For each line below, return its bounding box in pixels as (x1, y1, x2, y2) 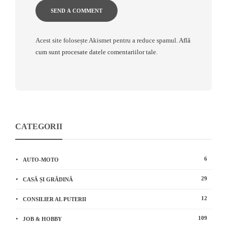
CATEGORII (15, 122, 62, 131)
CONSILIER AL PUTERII (23, 196, 86, 202)
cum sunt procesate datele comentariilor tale (35, 48, 156, 56)
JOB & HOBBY (23, 215, 62, 222)
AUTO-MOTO (23, 156, 59, 163)
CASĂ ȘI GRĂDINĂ (23, 176, 73, 182)
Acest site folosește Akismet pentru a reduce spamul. (35, 36, 179, 44)
